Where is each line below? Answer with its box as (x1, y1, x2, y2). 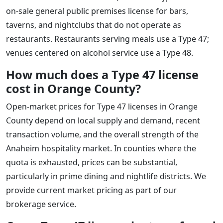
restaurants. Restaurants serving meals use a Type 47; (6, 33, 209, 44)
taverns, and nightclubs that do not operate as (6, 19, 181, 30)
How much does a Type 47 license (6, 66, 199, 83)
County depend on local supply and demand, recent (6, 114, 200, 126)
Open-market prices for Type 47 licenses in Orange (6, 101, 198, 112)
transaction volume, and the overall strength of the (6, 128, 199, 140)
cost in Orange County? (6, 80, 141, 97)
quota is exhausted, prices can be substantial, (6, 156, 177, 168)
